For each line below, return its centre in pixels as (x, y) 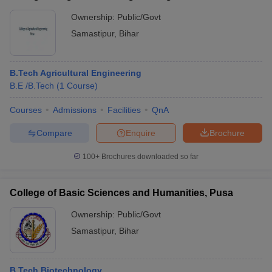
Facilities (124, 110)
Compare (54, 133)
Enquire (141, 133)
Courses (26, 110)
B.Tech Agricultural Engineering (76, 73)
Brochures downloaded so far (149, 157)
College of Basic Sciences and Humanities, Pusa (121, 193)
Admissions (75, 110)
